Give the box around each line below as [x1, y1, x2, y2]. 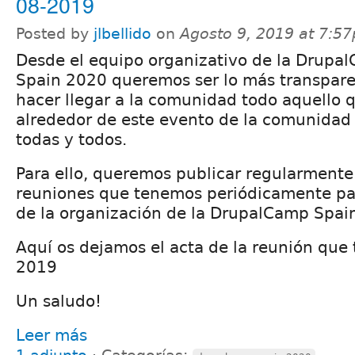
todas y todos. [16, 129, 127, 149]
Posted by [16, 25, 94, 42]
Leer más [16, 325, 87, 345]
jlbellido [94, 25, 151, 42]
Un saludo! [16, 291, 101, 311]
